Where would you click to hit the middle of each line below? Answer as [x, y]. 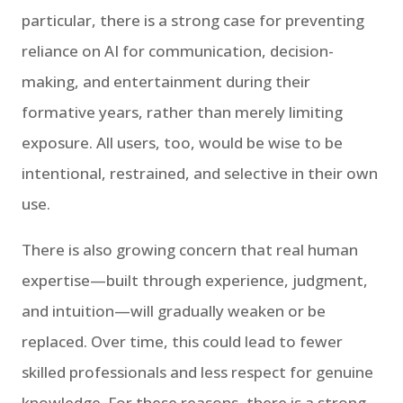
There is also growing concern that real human [190, 249]
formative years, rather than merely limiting [182, 112]
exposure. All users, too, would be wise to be [182, 142]
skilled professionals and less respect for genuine [197, 372]
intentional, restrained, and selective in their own [200, 173]
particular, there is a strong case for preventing [193, 20]
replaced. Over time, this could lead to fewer [182, 341]
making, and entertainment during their [166, 81]
